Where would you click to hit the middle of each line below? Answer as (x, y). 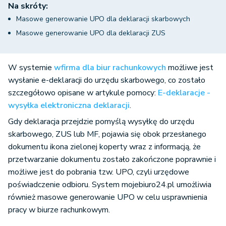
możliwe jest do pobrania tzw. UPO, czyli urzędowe (99, 172)
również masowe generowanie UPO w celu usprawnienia (108, 197)
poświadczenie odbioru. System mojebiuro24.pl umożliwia (110, 185)
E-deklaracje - (184, 93)
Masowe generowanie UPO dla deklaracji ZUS (91, 33)
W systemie (31, 68)
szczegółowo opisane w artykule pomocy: (83, 93)
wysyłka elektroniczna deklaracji (69, 105)
